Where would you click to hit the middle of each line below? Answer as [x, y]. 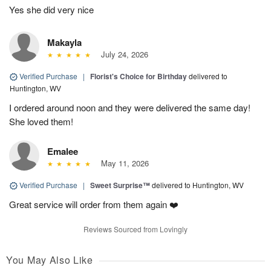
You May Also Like [50, 260]
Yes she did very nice [51, 9]
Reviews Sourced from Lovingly [135, 229]
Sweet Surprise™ [120, 185]
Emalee [63, 151]
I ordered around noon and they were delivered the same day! [130, 107]
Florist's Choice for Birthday [139, 76]
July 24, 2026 [122, 54]
